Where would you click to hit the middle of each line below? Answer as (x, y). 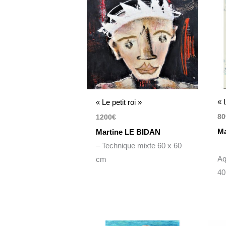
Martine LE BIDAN (129, 132)
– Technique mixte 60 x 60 (139, 145)
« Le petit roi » (119, 102)
